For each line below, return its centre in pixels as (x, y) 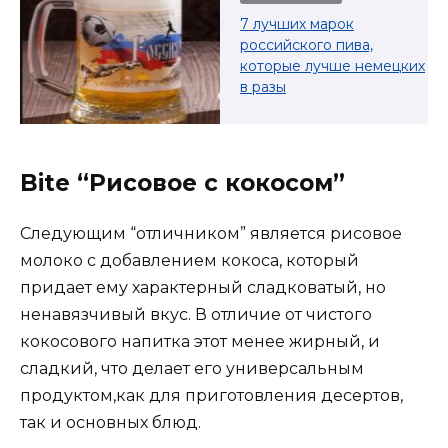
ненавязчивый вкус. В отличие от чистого (196, 314)
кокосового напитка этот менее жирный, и (200, 341)
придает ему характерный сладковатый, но (203, 287)
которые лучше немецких (332, 65)
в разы (263, 86)
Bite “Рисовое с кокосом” (182, 182)
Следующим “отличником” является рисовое (211, 233)
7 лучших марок (297, 23)
